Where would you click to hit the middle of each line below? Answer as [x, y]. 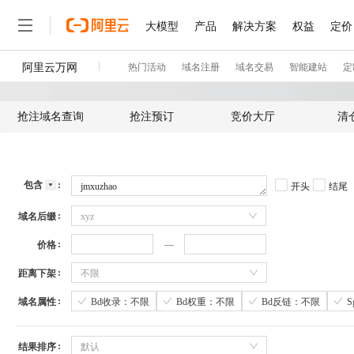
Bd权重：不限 [205, 301]
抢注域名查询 [51, 117]
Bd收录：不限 [120, 301]
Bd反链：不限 [291, 301]
